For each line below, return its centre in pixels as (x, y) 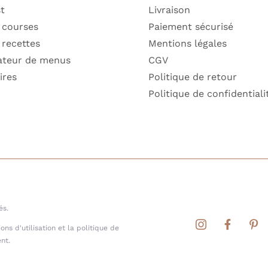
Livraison (169, 10)
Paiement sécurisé (191, 26)
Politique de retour (192, 77)
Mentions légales (187, 43)
